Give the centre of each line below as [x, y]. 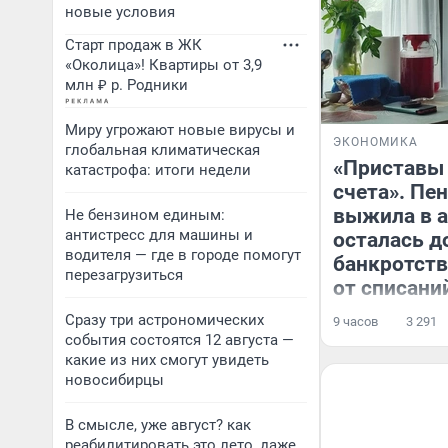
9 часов [355, 321]
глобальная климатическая [162, 150]
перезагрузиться [124, 275]
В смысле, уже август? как [158, 425]
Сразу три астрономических [164, 320]
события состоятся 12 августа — [179, 340]
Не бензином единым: [145, 215]
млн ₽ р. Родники [126, 85]
